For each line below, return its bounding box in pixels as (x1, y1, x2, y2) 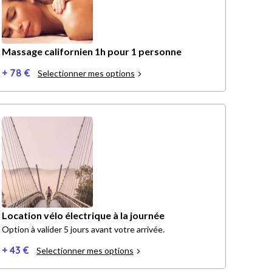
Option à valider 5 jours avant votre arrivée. (2, 224, 165, 235)
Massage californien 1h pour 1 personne (2, 46, 182, 58)
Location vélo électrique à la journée (2, 209, 165, 222)
